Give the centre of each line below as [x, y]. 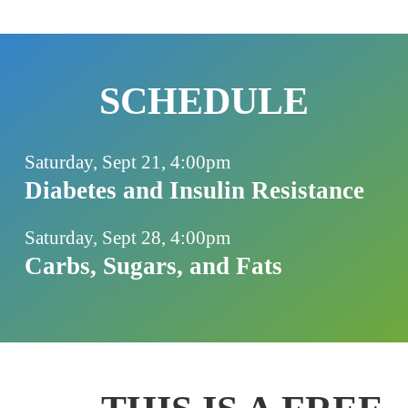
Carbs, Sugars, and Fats [153, 265]
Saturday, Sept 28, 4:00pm [127, 237]
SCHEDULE [204, 101]
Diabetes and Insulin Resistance [194, 190]
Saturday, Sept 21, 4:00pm [127, 162]
